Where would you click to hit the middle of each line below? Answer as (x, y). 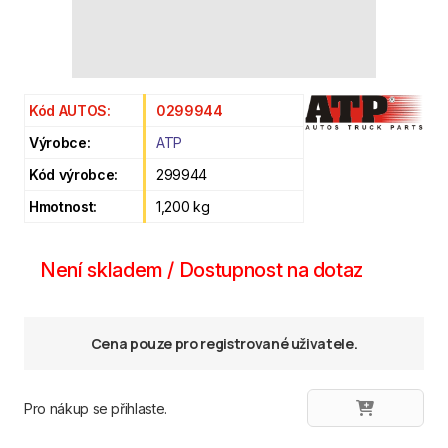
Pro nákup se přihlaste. (95, 408)
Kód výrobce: (73, 174)
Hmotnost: (63, 206)
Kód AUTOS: (70, 110)
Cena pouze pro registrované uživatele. (224, 343)
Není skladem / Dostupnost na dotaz (202, 270)
